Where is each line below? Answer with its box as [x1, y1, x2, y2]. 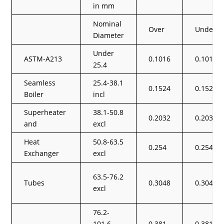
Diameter [93, 30, 124, 40]
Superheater [24, 107, 66, 117]
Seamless [24, 77, 56, 87]
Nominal [93, 18, 122, 28]
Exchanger [24, 148, 59, 158]
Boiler [24, 89, 44, 99]
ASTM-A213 [24, 53, 62, 63]
